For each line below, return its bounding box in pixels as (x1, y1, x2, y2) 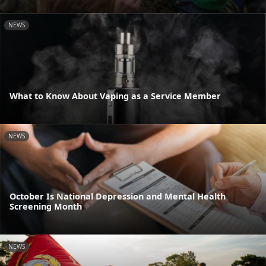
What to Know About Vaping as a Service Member (9, 90, 221, 102)
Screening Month (9, 201, 82, 213)
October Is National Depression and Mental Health (9, 191, 226, 202)
